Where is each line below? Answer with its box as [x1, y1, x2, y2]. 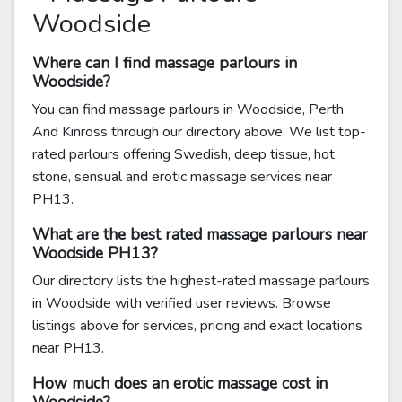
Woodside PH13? [32, 242, 158, 264]
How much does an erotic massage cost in [32, 372, 328, 394]
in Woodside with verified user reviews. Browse [32, 293, 331, 313]
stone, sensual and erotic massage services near [32, 167, 332, 187]
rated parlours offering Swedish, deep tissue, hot [32, 144, 335, 164]
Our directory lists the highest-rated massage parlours [32, 271, 370, 291]
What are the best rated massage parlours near [32, 223, 368, 245]
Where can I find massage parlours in [32, 52, 297, 74]
